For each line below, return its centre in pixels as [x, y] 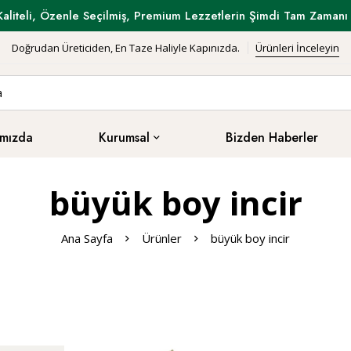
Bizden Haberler [271, 138]
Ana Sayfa [87, 238]
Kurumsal [124, 138]
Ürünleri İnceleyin [297, 47]
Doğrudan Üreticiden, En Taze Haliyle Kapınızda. [126, 47]
